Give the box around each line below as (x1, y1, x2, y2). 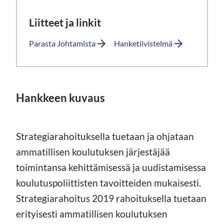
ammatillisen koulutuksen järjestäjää (16, 145, 170, 157)
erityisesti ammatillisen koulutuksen (16, 207, 167, 219)
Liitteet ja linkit (29, 15, 101, 28)
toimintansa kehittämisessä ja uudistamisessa (16, 161, 206, 173)
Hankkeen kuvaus (16, 90, 105, 104)
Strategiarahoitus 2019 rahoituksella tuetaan (16, 192, 206, 204)
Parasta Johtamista (29, 38, 95, 48)
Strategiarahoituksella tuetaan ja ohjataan (16, 130, 194, 142)
